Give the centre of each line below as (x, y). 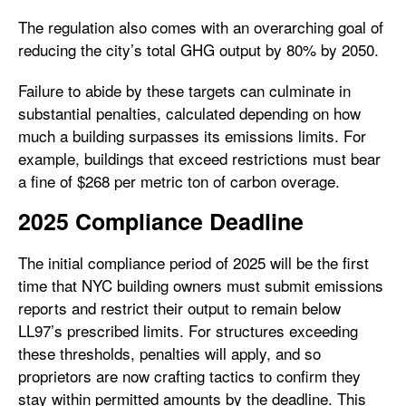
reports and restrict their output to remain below (179, 308)
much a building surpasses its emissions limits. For (192, 135)
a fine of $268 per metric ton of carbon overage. (179, 181)
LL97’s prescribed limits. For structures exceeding (188, 330)
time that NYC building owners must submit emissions (201, 285)
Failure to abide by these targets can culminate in (184, 90)
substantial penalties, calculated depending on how (189, 113)
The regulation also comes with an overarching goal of (201, 27)
